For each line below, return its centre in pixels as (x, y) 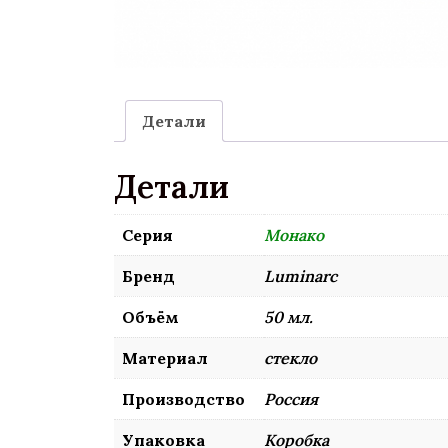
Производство (183, 398)
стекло (290, 357)
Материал (165, 357)
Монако (294, 234)
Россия (291, 398)
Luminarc (300, 275)
